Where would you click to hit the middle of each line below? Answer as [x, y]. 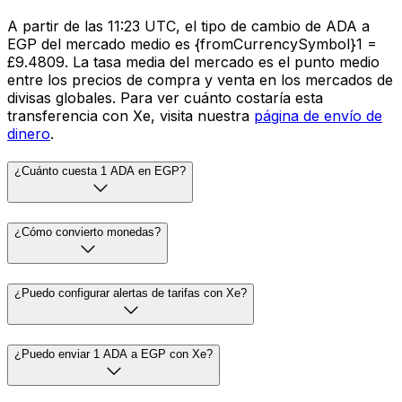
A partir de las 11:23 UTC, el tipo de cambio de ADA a [188, 26]
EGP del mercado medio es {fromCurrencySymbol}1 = [192, 44]
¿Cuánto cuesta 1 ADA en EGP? [100, 171]
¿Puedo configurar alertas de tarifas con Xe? [131, 293]
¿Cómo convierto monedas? [87, 232]
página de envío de [318, 115]
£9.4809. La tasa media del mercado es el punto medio [193, 61]
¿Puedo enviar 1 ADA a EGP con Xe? [114, 354]
